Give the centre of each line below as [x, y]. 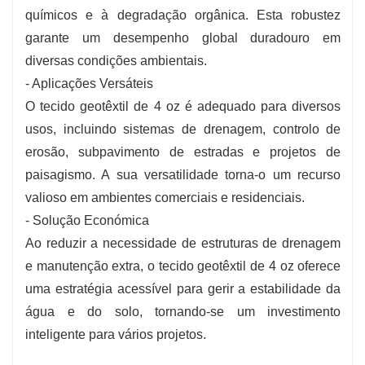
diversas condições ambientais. [116, 60]
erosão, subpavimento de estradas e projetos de [183, 152]
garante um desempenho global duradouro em [183, 37]
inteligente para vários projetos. [116, 334]
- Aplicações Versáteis [89, 83]
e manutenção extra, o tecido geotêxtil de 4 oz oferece [183, 266]
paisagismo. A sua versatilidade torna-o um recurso [183, 174]
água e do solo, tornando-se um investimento [183, 311]
